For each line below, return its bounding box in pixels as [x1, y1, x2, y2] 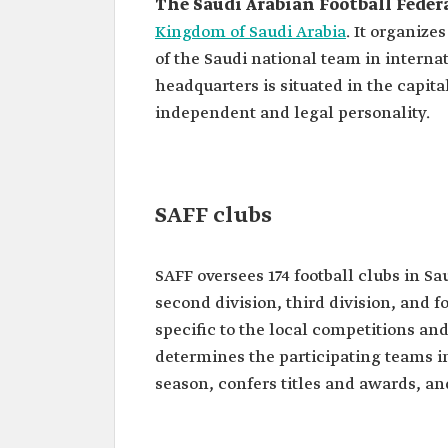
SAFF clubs [155, 202, 272, 230]
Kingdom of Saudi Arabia [155, 22, 346, 43]
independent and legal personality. [155, 103, 430, 124]
